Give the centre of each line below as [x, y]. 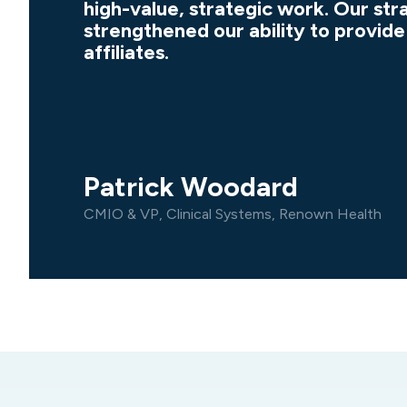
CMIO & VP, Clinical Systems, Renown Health [233, 214]
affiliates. [126, 52]
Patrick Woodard [191, 187]
